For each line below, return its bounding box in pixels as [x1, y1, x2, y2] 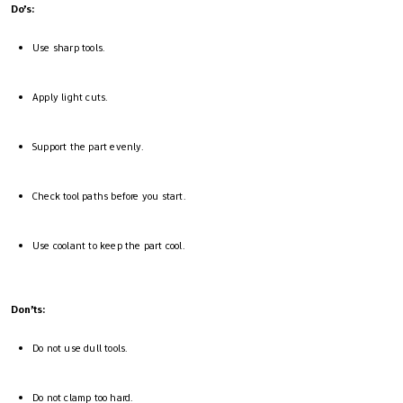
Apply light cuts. [32, 90, 109, 105]
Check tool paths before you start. [32, 189, 186, 204]
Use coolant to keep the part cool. [32, 238, 185, 254]
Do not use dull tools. [32, 341, 129, 356]
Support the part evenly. [32, 139, 144, 155]
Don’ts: [11, 302, 46, 318]
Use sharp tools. [32, 40, 106, 56]
